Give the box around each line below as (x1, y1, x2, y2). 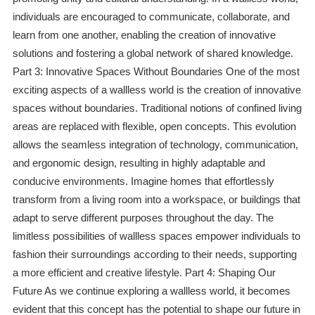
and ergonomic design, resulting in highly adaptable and (12, 157, 265, 169)
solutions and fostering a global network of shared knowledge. (12, 47, 293, 60)
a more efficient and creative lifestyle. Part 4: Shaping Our (12, 266, 276, 279)
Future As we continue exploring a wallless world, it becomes (12, 285, 290, 297)
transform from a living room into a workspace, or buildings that (12, 193, 300, 206)
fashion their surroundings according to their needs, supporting (12, 248, 297, 261)
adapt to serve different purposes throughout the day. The (12, 212, 274, 224)
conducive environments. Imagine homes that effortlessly (12, 175, 274, 188)
